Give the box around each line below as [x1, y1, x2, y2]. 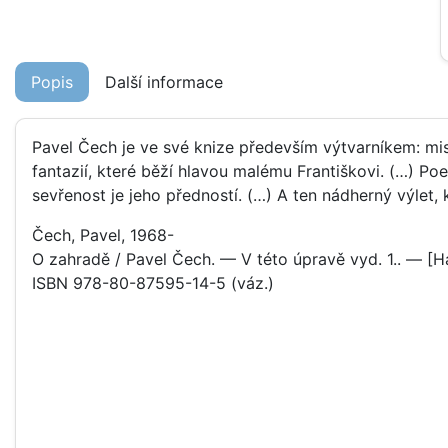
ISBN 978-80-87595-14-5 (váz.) [32, 273, 274, 293]
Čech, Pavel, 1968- [32, 225, 174, 245]
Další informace [105, 72, 223, 92]
